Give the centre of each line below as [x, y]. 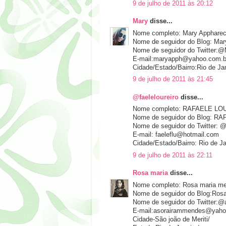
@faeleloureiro [156, 97]
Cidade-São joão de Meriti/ [171, 219]
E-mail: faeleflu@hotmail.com [176, 135]
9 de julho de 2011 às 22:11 [173, 155]
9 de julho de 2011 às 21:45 [173, 79]
